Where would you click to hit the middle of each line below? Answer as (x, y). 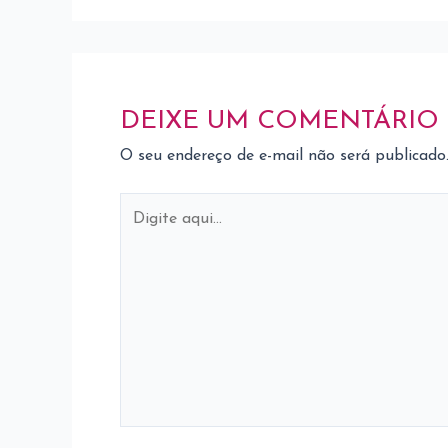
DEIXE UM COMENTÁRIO (279, 121)
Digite (141, 205)
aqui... (139, 231)
